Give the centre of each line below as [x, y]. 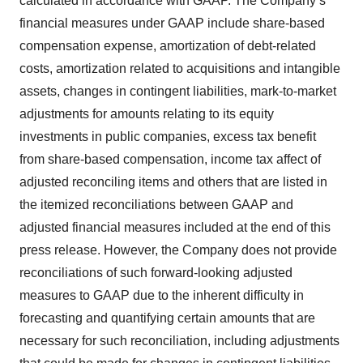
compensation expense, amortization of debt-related [168, 45]
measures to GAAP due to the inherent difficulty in [162, 295]
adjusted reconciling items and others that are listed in [173, 181]
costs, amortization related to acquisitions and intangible [180, 68]
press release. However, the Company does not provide [178, 250]
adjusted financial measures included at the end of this [175, 227]
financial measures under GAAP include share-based [172, 23]
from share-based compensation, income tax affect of [170, 159]
